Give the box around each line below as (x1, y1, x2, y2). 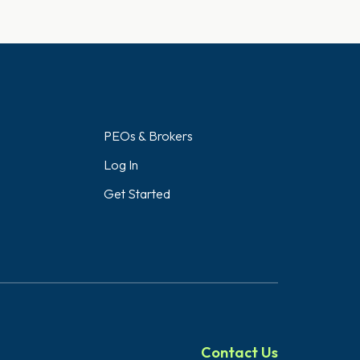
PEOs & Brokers (103, 128, 193, 144)
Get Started (103, 186, 170, 202)
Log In (103, 157, 138, 173)
